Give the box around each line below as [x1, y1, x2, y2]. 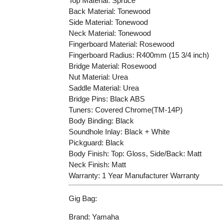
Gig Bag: [68, 194, 97, 203]
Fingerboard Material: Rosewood [68, 39, 174, 48]
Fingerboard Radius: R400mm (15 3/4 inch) [68, 50, 209, 59]
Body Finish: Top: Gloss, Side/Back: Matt [68, 149, 202, 158]
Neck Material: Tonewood [68, 28, 151, 37]
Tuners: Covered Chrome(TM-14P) [68, 105, 183, 114]
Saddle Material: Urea [68, 83, 139, 92]
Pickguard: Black [68, 138, 124, 147]
